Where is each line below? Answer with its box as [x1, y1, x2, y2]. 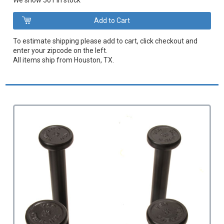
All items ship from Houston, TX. [13, 56, 114, 64]
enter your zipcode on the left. [13, 46, 108, 55]
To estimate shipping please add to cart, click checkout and [13, 37, 198, 45]
